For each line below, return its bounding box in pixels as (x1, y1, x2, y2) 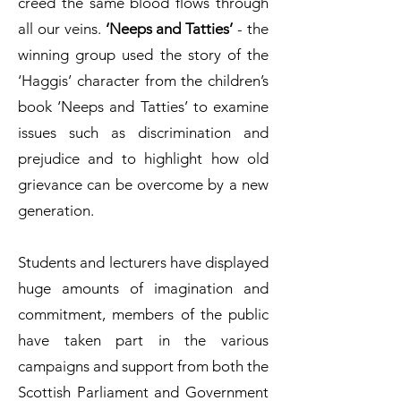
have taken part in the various (18, 331, 269, 350)
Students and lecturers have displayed (18, 253, 269, 272)
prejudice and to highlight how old (18, 149, 269, 168)
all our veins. (18, 20, 106, 38)
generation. (18, 201, 94, 220)
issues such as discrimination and (18, 124, 269, 142)
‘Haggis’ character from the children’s (18, 72, 269, 90)
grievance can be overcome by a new (18, 175, 269, 194)
